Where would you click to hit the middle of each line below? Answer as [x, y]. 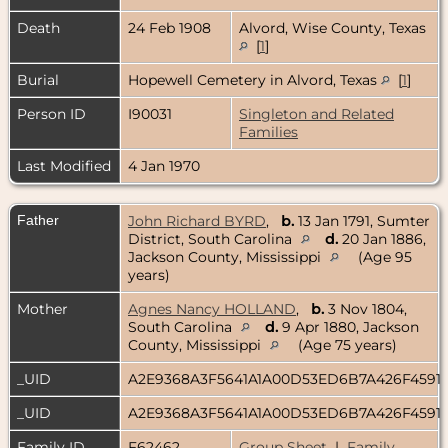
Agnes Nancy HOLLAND [212, 308]
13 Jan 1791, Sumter [362, 220]
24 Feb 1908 [171, 27]
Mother [42, 308]
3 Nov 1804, [365, 308]
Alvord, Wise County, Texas [332, 27]
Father [38, 219]
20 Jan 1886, [382, 238]
